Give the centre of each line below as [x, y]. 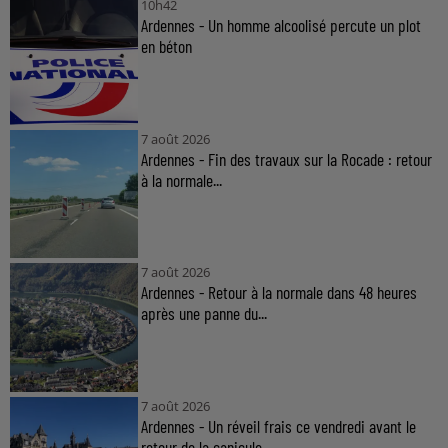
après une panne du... [203, 313]
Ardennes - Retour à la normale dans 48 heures [278, 292]
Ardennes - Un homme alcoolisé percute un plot [280, 25]
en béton [166, 46]
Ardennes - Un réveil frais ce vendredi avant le [278, 425]
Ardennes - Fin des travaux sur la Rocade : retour [286, 158]
